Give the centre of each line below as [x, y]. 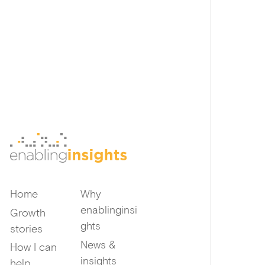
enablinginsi [109, 210]
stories [26, 229]
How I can [33, 248]
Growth [28, 213]
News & [98, 245]
